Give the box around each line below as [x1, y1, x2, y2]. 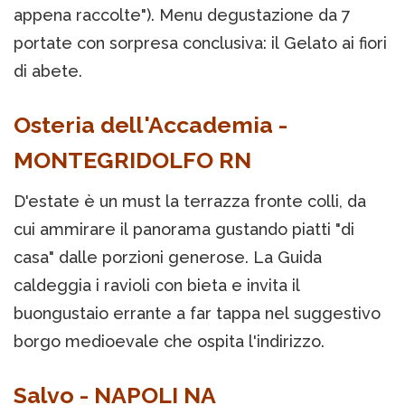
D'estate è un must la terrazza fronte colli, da [14, 192, 366, 212]
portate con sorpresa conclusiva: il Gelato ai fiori [14, 33, 387, 53]
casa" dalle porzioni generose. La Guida [14, 248, 322, 268]
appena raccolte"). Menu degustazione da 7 [14, 5, 351, 25]
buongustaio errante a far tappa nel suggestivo [14, 304, 381, 324]
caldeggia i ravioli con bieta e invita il [14, 276, 300, 296]
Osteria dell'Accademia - [14, 111, 287, 139]
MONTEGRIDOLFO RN [14, 146, 251, 174]
